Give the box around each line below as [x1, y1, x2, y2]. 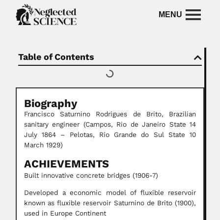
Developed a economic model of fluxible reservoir [24, 189, 196, 197]
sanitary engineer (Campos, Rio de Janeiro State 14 [24, 120, 196, 129]
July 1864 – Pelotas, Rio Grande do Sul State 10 [24, 131, 196, 139]
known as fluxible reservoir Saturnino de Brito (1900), [24, 199, 196, 208]
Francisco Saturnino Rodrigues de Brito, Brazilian [24, 110, 196, 119]
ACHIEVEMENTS [24, 157, 115, 170]
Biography [24, 97, 77, 110]
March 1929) [24, 141, 63, 150]
